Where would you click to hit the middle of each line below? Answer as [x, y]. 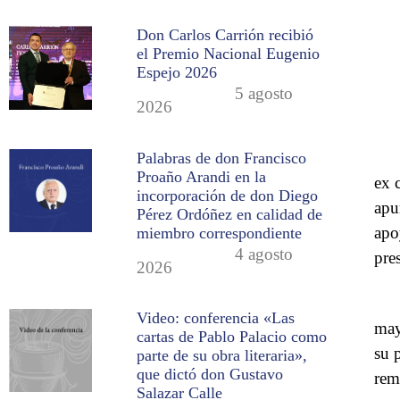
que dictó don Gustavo [210, 374]
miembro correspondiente [220, 233]
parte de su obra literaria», [222, 355]
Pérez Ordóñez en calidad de [230, 214]
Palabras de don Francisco [222, 158]
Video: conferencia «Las [216, 317]
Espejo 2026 [177, 73]
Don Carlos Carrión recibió [225, 35]
